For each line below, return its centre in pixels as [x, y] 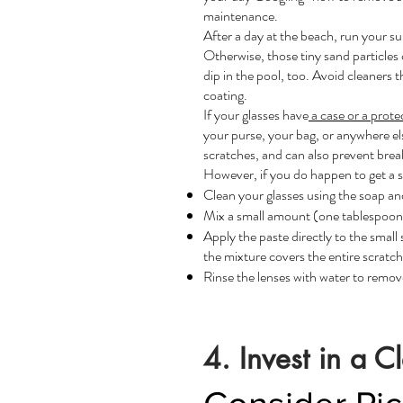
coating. [225, 95]
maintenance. [241, 16]
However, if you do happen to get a [300, 174]
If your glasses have [256, 115]
